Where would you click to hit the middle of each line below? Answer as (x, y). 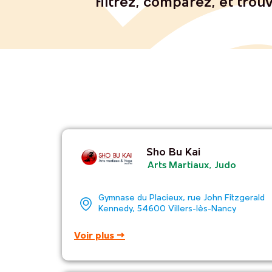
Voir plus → (100, 236)
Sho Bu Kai (173, 153)
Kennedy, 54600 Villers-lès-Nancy (167, 209)
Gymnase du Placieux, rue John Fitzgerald (182, 198)
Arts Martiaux (178, 166)
